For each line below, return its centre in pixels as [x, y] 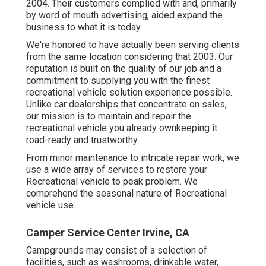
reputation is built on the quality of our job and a [124, 68]
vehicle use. [51, 205]
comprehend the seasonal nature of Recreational [126, 193]
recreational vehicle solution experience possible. [129, 92]
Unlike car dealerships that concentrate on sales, [126, 104]
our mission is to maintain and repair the [109, 116]
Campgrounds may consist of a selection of [117, 250]
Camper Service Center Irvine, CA [108, 232]
